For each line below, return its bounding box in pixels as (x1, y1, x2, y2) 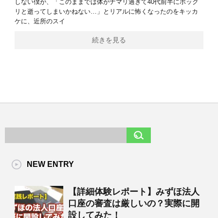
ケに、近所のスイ (15, 17, 65, 25)
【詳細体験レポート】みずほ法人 (68, 186, 200, 197)
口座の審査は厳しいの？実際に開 (68, 198, 200, 208)
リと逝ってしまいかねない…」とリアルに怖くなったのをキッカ (15, 7, 198, 15)
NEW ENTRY (27, 160, 74, 168)
